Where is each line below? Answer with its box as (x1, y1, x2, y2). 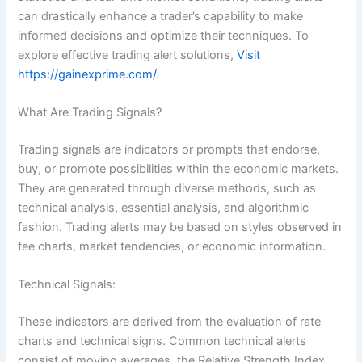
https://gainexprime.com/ (18, 66, 157, 82)
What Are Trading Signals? (18, 105, 166, 120)
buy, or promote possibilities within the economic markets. (18, 162, 339, 177)
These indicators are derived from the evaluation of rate (18, 314, 322, 330)
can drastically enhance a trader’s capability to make (18, 8, 304, 23)
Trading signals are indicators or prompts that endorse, (18, 142, 321, 158)
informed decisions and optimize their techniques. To (18, 27, 309, 43)
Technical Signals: (18, 277, 120, 293)
